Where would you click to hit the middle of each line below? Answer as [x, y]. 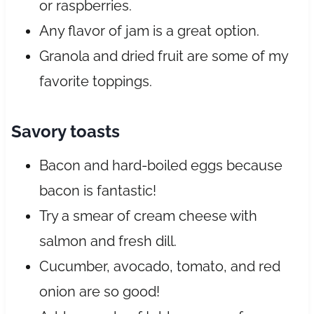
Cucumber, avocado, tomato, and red [159, 266]
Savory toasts [65, 131]
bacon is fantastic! [97, 190]
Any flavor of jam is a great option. [149, 30]
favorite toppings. [95, 81]
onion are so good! [99, 291]
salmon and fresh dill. [108, 241]
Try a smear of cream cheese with [148, 216]
